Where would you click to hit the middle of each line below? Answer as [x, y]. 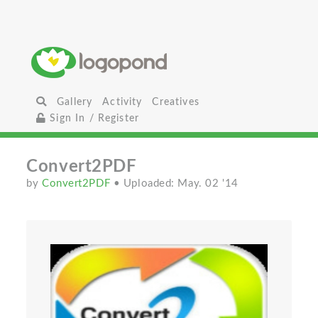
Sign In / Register [93, 118]
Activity [122, 102]
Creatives [176, 102]
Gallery [75, 102]
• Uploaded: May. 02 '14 [176, 183]
